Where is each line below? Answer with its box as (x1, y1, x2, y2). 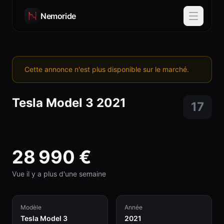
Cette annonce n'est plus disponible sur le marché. (24, 65, 189, 73)
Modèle (20, 203, 41, 211)
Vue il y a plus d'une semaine (12, 169, 106, 178)
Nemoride (40, 10, 76, 21)
